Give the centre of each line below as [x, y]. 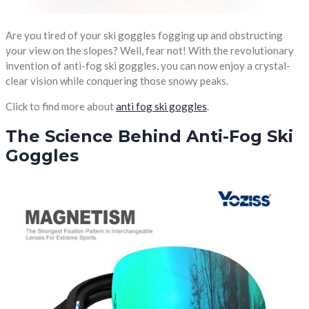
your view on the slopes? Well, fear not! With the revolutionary [150, 50]
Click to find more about [61, 106]
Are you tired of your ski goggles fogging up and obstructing [144, 35]
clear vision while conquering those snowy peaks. [117, 80]
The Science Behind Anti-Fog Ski [149, 137]
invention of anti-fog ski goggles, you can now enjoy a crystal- [148, 65]
